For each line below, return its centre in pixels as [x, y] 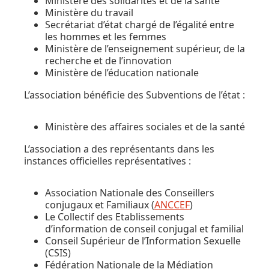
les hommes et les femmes [106, 36]
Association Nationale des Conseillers [130, 192]
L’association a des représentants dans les [119, 149]
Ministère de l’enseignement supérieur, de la [145, 48]
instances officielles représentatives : [107, 161]
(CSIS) [58, 252]
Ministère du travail [89, 12]
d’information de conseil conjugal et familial [144, 228]
